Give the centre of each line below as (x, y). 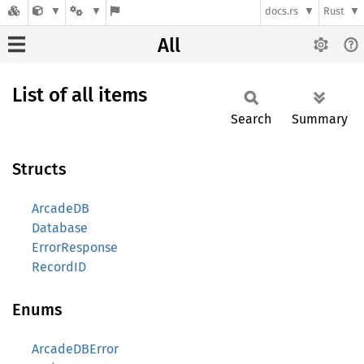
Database (60, 228)
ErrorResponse (75, 247)
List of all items (80, 95)
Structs (39, 169)
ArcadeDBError (75, 349)
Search (251, 119)
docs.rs (282, 11)
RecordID (59, 267)
